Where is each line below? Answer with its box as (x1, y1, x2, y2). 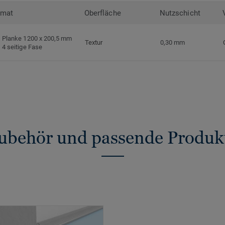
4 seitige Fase (2, 43, 42, 51)
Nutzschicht (160, 9, 200, 18)
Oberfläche (84, 9, 121, 18)
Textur (85, 39, 103, 47)
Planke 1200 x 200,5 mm (2, 34, 72, 42)
